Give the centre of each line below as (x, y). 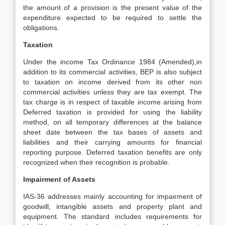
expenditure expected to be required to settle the (113, 18)
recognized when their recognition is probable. (96, 162)
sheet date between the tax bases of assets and (113, 132)
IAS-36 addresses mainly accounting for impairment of (113, 196)
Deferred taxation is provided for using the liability (113, 112)
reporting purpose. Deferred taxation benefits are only (113, 152)
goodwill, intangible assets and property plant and (113, 206)
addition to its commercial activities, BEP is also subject (113, 72)
